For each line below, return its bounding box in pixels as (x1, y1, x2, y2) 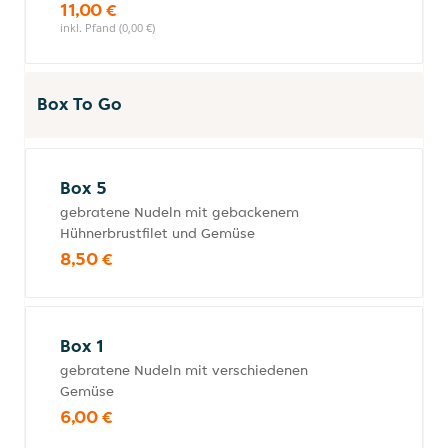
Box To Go (37, 92, 122, 115)
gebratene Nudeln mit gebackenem (60, 203, 299, 221)
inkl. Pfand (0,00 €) (60, 20, 155, 35)
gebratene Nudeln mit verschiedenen (60, 361, 308, 379)
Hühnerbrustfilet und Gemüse (60, 224, 255, 242)
